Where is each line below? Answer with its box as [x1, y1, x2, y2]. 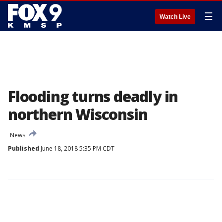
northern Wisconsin [8, 104, 148, 124]
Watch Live [160, 13, 191, 20]
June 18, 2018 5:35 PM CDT [39, 144, 114, 153]
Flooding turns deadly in [8, 86, 178, 107]
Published [8, 144, 39, 153]
